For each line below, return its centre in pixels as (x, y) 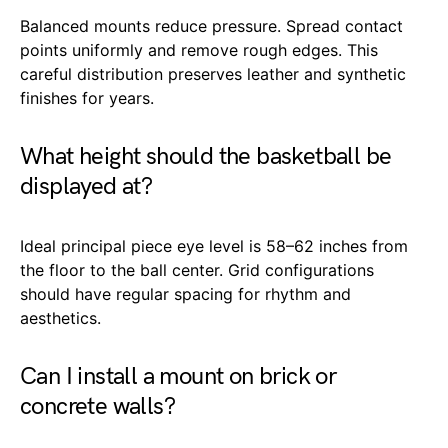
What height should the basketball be (206, 156)
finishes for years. (87, 97)
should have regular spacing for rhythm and (185, 293)
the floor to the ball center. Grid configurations (197, 269)
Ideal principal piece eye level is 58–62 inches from (214, 245)
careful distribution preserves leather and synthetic (213, 73)
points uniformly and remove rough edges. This (199, 49)
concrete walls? (97, 406)
